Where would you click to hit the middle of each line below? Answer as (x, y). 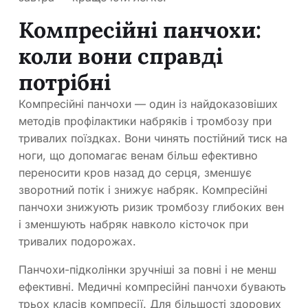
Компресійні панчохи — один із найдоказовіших (148, 104)
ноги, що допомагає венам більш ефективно (138, 156)
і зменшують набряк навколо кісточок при (133, 224)
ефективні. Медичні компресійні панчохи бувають (152, 287)
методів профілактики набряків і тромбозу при (145, 121)
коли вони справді (121, 56)
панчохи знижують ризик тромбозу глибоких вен (151, 207)
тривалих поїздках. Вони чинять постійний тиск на (153, 139)
